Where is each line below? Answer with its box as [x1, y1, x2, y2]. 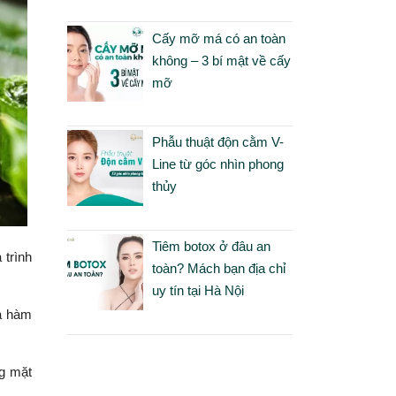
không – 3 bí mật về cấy [151, 52, 291, 68]
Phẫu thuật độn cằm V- [151, 134, 284, 150]
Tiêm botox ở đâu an [151, 239, 270, 255]
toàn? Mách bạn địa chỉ [151, 261, 286, 277]
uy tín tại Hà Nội [151, 283, 244, 299]
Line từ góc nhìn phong [151, 156, 284, 172]
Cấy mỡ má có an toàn [151, 30, 286, 46]
